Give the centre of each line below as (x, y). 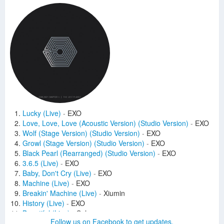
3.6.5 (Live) (40, 163)
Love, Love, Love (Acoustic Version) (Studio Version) (105, 123)
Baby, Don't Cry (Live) (57, 173)
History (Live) (43, 203)
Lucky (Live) (42, 113)
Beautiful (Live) (46, 213)
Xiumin (113, 193)
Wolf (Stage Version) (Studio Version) (81, 133)
